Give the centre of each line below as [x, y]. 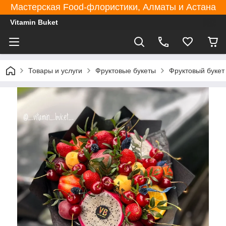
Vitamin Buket [34, 22]
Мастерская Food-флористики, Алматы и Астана [113, 7]
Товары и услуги [55, 71]
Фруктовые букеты [126, 71]
